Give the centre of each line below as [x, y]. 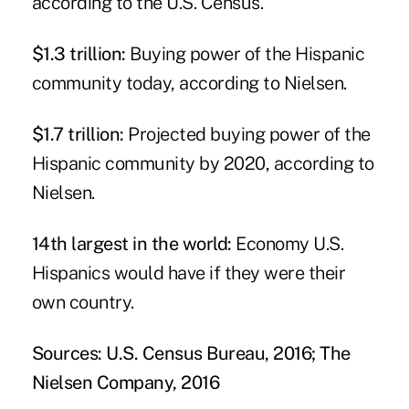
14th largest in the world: [131, 243]
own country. [83, 302]
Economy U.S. [288, 243]
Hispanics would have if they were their [189, 273]
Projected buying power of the [247, 134]
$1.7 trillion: [78, 134]
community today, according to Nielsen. [189, 83]
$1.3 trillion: [79, 53]
